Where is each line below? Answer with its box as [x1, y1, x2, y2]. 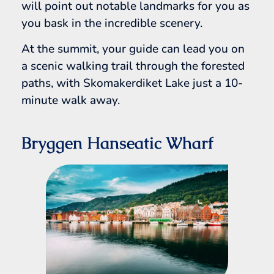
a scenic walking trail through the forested [21, 58, 245, 75]
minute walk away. [21, 92, 120, 109]
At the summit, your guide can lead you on [21, 41, 245, 57]
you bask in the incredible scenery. [21, 15, 202, 31]
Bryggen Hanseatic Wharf [21, 132, 213, 154]
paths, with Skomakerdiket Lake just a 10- [21, 75, 243, 92]
